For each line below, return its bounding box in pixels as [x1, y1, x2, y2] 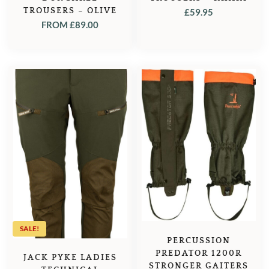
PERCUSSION [167, 235, 231, 246]
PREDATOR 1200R [156, 248, 243, 258]
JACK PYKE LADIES [23, 253, 117, 263]
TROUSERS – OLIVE [23, 5, 117, 16]
